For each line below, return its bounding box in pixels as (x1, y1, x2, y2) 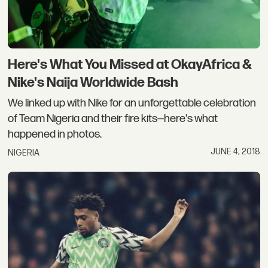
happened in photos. (8, 127, 102, 141)
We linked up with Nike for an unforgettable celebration (8, 96, 257, 110)
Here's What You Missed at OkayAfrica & (8, 56, 252, 74)
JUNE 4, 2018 (210, 146, 260, 157)
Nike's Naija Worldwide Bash (8, 74, 179, 92)
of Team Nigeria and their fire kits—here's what (8, 111, 218, 126)
